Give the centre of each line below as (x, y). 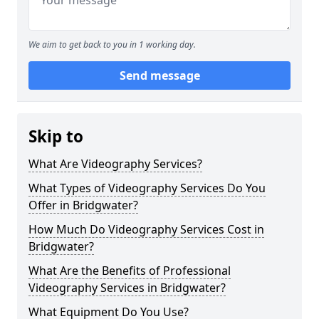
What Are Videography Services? (115, 164)
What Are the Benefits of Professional (130, 271)
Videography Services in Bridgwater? (127, 288)
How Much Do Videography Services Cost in (146, 229)
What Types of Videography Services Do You (147, 188)
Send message (159, 75)
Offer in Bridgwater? (83, 205)
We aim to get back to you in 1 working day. (112, 45)
